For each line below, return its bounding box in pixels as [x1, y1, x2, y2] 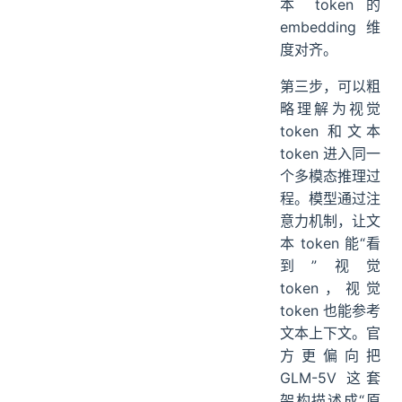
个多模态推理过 [280, 167, 380, 186]
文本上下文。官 [280, 324, 380, 343]
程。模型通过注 [280, 189, 380, 208]
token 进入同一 [280, 144, 380, 163]
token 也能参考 [280, 301, 380, 320]
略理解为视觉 [280, 100, 380, 118]
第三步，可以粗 [280, 77, 380, 96]
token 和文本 [280, 122, 380, 141]
